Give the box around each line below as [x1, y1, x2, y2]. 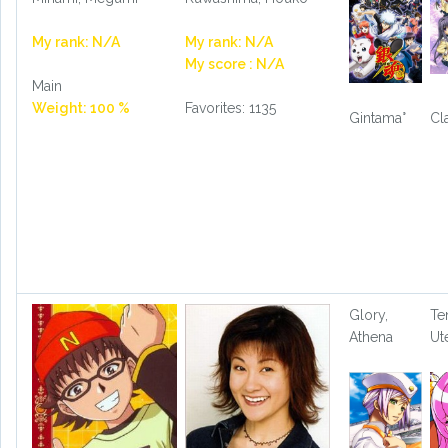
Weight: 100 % [32, 99, 130, 116]
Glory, [348, 307, 388, 324]
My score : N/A [184, 55, 284, 72]
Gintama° [348, 110, 406, 127]
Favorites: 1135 [184, 99, 276, 116]
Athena [348, 329, 393, 346]
